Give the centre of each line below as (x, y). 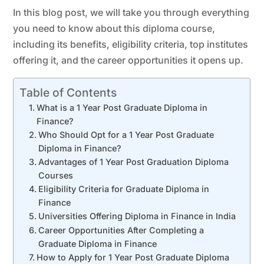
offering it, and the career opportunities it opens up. (128, 60)
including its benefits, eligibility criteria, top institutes (131, 44)
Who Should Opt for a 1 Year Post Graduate (126, 134)
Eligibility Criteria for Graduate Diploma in (124, 189)
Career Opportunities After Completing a (121, 230)
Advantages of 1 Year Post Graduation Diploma (134, 161)
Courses (56, 175)
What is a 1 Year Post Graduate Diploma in (122, 107)
